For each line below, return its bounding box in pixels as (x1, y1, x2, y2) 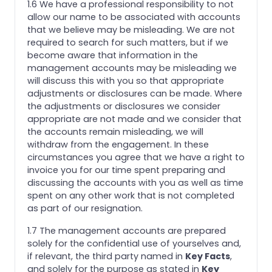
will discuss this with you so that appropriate (27, 74, 224, 87)
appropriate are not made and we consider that (27, 112, 242, 125)
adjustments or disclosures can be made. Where (27, 87, 242, 100)
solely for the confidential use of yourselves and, (27, 237, 241, 250)
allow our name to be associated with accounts (27, 10, 240, 23)
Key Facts (185, 250, 230, 262)
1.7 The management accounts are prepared (27, 224, 226, 237)
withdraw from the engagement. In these (27, 138, 209, 151)
